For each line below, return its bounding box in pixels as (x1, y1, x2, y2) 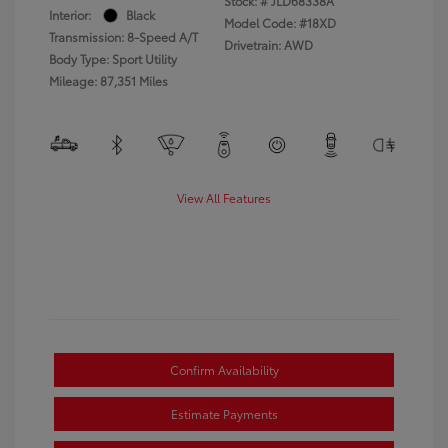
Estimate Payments (170, 405, 278, 422)
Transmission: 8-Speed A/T (49, 28, 198, 45)
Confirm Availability (169, 361, 279, 378)
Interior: (49, 6, 91, 23)
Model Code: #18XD (224, 14, 336, 31)
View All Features (177, 189, 271, 206)
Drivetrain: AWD (224, 36, 313, 53)
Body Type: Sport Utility (49, 50, 177, 67)
